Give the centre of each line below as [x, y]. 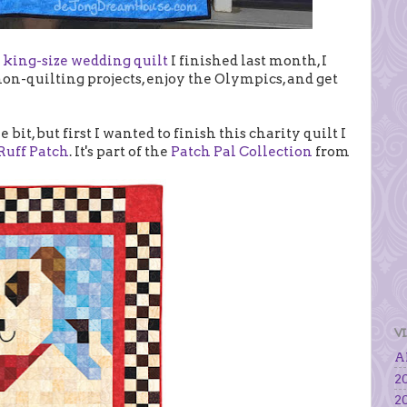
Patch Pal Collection [242, 151]
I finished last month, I [248, 60]
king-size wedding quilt [85, 60]
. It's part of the [120, 151]
